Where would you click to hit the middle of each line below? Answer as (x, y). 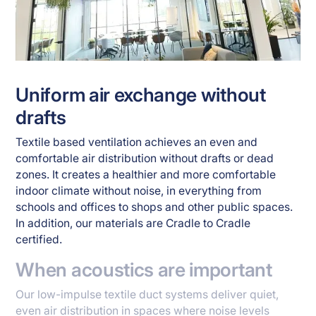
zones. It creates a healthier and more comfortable (146, 174)
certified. (39, 239)
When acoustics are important (144, 270)
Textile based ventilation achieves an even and (137, 142)
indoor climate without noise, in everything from (139, 190)
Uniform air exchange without (141, 94)
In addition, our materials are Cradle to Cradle (133, 223)
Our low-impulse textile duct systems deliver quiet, (147, 295)
